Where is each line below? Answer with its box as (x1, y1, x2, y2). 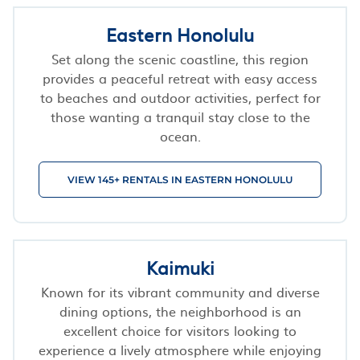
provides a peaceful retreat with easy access (43, 67, 317, 88)
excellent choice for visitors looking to (63, 320, 297, 340)
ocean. (159, 125, 201, 145)
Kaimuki (145, 253, 215, 280)
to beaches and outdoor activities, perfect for (39, 87, 321, 107)
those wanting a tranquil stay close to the (50, 106, 310, 126)
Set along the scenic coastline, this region (51, 48, 309, 68)
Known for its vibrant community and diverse (40, 281, 320, 301)
